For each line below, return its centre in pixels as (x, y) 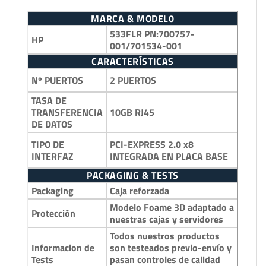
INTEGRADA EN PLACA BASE (169, 156)
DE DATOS (52, 124)
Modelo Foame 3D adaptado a (172, 208)
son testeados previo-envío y (171, 248)
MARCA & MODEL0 (133, 19)
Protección (53, 213)
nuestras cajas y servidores (167, 219)
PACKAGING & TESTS (133, 175)
